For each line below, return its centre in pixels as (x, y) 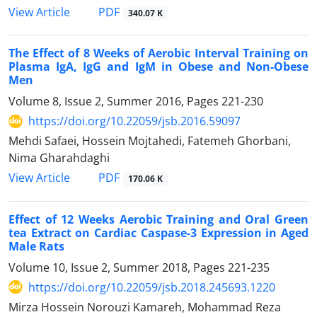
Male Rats (36, 246)
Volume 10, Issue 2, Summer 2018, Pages (118, 267)
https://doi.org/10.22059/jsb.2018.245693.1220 (152, 287)
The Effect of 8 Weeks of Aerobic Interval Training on (158, 53)
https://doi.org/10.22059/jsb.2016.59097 (134, 121)
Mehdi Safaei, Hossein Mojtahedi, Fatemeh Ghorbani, (150, 141)
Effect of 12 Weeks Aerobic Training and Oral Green (158, 219)
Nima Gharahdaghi (59, 158)
